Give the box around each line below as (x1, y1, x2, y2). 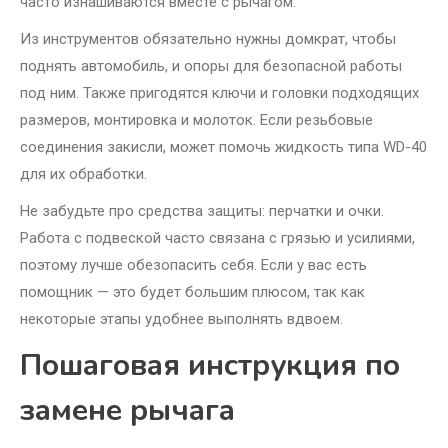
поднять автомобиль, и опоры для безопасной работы (20, 57, 402, 76)
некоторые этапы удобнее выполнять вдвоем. (20, 310, 343, 329)
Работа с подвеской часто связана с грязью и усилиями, (20, 229, 415, 248)
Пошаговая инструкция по (20, 345, 400, 387)
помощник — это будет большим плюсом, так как (20, 283, 365, 302)
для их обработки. (20, 165, 147, 184)
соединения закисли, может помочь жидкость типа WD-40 (20, 138, 427, 157)
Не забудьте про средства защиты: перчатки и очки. (20, 202, 384, 221)
